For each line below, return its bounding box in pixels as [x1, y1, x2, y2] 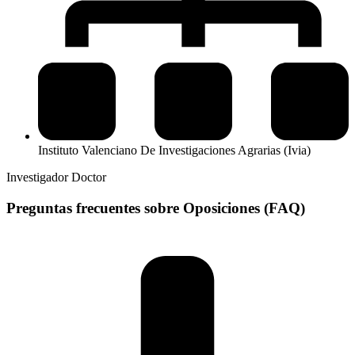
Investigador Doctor [6, 170, 106, 184]
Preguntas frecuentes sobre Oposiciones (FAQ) [6, 199, 305, 216]
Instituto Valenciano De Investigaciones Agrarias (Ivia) [38, 143, 311, 157]
